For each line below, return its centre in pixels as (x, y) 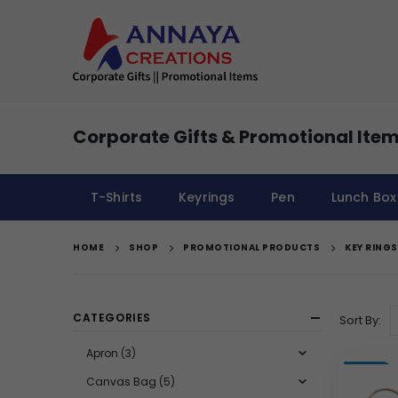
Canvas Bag (121, 381)
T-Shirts (117, 197)
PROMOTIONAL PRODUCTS (251, 247)
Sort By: (360, 320)
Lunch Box (363, 197)
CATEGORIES (112, 317)
